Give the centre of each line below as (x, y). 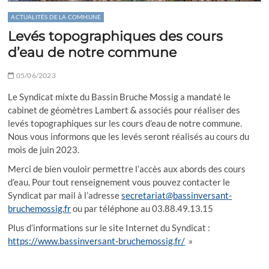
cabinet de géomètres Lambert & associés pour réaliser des (124, 110)
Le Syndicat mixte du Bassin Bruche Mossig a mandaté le (119, 97)
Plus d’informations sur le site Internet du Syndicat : (109, 228)
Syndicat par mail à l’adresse (65, 195)
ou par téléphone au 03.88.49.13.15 (142, 209)
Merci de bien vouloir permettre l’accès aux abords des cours (127, 169)
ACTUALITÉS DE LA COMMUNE (56, 17)
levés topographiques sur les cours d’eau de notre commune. (125, 123)
